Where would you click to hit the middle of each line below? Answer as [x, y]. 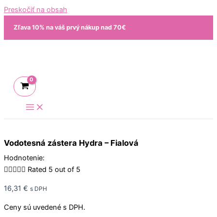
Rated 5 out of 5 [54, 169]
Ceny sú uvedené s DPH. [45, 208]
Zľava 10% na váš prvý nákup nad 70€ [70, 27]
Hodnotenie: [24, 158]
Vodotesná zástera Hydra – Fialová [71, 143]
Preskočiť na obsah [36, 10]
